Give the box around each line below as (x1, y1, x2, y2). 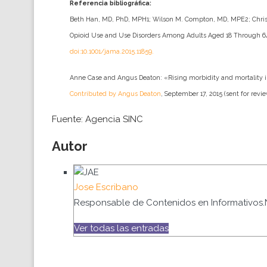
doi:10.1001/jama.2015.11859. (70, 48, 154, 55)
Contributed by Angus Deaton (70, 90, 161, 98)
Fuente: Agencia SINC (52, 114, 143, 125)
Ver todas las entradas (74, 223, 169, 234)
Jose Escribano (74, 182, 138, 193)
